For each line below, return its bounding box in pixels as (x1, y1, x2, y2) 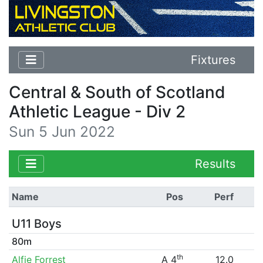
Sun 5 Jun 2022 (9, 122, 115, 140)
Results (195, 156, 235, 171)
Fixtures (191, 52, 235, 67)
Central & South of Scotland (9, 82, 225, 102)
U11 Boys (11, 216, 62, 231)
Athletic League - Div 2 (9, 101, 186, 122)
